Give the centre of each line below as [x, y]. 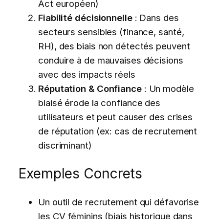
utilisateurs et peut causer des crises [116, 117]
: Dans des [155, 17]
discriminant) [65, 145]
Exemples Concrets [81, 173]
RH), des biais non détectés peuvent [114, 46]
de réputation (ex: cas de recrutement [118, 131]
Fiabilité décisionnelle [85, 17]
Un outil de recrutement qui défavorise [119, 202]
